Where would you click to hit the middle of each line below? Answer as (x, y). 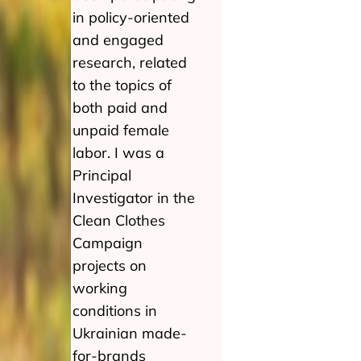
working (100, 288)
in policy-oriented (131, 17)
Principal (102, 175)
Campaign (108, 243)
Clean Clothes (119, 220)
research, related (130, 62)
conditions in (115, 311)
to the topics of (122, 85)
